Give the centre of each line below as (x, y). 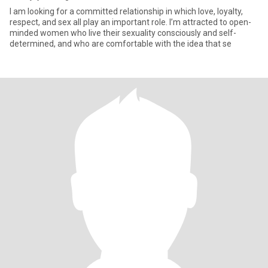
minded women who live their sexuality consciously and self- (123, 33)
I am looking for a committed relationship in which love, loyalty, (126, 11)
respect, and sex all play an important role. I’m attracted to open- (89, 22)
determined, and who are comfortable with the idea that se (121, 44)
